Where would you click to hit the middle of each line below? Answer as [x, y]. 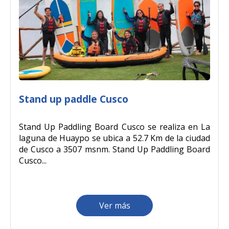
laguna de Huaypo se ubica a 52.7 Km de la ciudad [114, 138]
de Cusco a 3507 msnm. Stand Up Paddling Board [114, 149]
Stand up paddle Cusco [74, 99]
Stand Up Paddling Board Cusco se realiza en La [114, 127]
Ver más [114, 205]
